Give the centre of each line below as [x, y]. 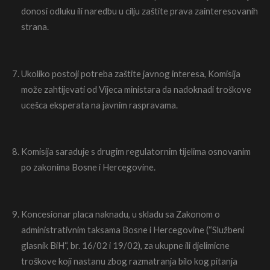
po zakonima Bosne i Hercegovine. [88, 167]
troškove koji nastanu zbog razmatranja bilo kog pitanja [129, 261]
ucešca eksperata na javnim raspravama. [99, 105]
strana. [35, 27]
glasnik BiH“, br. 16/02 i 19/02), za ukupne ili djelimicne [125, 245]
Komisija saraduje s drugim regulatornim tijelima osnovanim [136, 152]
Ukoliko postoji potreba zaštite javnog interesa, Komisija [131, 73]
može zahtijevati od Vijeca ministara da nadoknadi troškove [136, 89]
